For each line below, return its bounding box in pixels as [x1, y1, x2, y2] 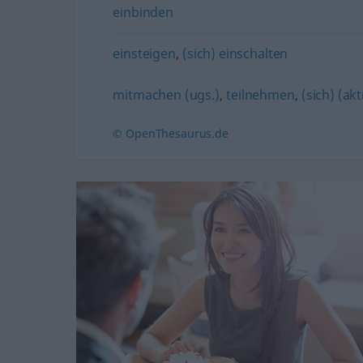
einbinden [113, 2, 173, 21]
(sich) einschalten [182, 44, 288, 62]
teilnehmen [226, 85, 295, 104]
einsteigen [113, 44, 176, 62]
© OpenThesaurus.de [113, 125, 228, 141]
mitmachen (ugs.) [113, 85, 220, 104]
